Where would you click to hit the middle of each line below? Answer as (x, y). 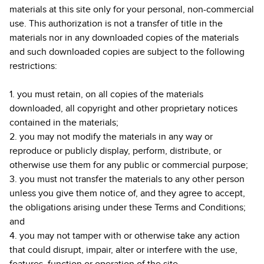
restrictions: (33, 66)
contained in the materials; (64, 123)
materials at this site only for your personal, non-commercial (132, 9)
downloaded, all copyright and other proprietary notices (123, 108)
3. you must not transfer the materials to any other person (127, 179)
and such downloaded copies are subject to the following (127, 52)
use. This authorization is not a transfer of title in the (116, 24)
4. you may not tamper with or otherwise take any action (125, 236)
